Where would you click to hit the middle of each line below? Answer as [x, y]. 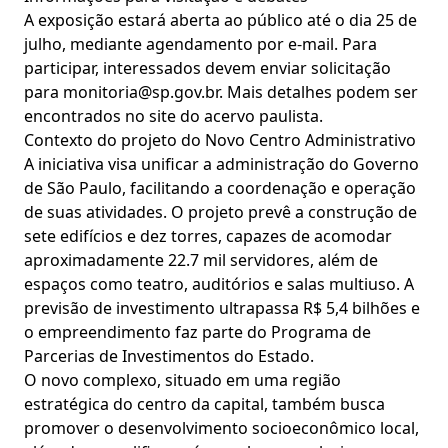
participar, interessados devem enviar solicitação [207, 68]
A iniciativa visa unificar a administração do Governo [221, 164]
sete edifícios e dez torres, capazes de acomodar [208, 236]
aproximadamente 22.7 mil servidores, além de [201, 260]
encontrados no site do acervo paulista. [173, 116]
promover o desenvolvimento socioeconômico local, [221, 428]
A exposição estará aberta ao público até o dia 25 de [220, 20]
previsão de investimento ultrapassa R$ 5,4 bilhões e [222, 308]
